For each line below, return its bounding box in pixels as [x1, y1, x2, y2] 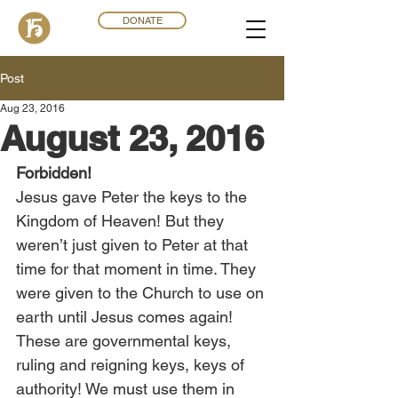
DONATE [122, 14, 163, 27]
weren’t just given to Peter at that [16, 235, 252, 254]
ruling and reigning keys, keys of [16, 355, 249, 374]
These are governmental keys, [16, 331, 235, 350]
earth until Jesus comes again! [16, 307, 237, 326]
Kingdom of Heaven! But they [16, 211, 228, 230]
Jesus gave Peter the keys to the [16, 187, 251, 206]
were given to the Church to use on [16, 283, 268, 302]
